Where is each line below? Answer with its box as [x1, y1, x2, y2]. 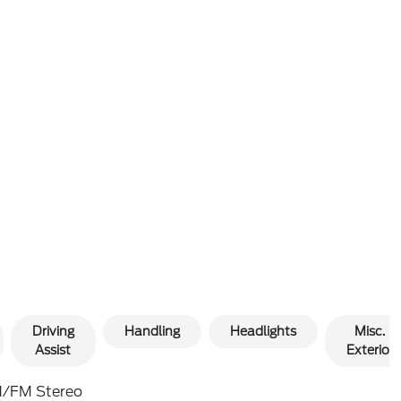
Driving [31, 324, 74, 338]
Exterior [346, 343, 394, 357]
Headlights [229, 324, 296, 338]
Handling [124, 324, 180, 338]
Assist [35, 343, 72, 357]
